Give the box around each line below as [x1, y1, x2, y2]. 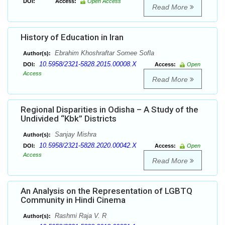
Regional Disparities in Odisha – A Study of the [21, 104, 198, 115]
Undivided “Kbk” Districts [21, 114, 117, 124]
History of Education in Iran [21, 32, 124, 43]
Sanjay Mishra [53, 131, 96, 139]
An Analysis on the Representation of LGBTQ [21, 186, 192, 196]
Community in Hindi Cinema [21, 195, 126, 205]
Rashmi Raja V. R [53, 212, 106, 220]
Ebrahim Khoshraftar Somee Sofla [53, 49, 154, 57]
